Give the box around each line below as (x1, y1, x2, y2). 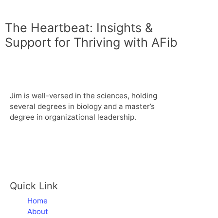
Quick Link (10, 180, 58, 192)
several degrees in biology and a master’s (10, 101, 155, 111)
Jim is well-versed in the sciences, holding (10, 91, 157, 100)
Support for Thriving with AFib (5, 35, 178, 50)
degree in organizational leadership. (10, 112, 136, 122)
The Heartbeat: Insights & (5, 20, 153, 35)
